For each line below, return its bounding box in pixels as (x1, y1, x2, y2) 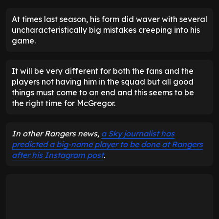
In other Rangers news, (12, 129, 101, 139)
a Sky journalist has (101, 129, 175, 139)
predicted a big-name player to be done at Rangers (12, 139, 203, 150)
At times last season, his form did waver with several (12, 14, 207, 24)
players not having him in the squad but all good (12, 77, 194, 87)
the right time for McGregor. (12, 98, 115, 109)
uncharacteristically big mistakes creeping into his (12, 25, 200, 35)
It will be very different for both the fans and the (12, 66, 194, 76)
